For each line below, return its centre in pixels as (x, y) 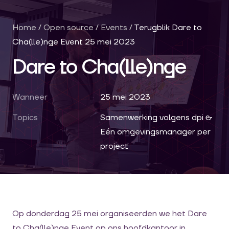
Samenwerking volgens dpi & (156, 118)
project (114, 146)
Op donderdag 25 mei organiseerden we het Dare (110, 214)
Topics (25, 118)
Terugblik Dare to (168, 28)
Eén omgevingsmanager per (155, 132)
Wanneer (30, 97)
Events (114, 28)
